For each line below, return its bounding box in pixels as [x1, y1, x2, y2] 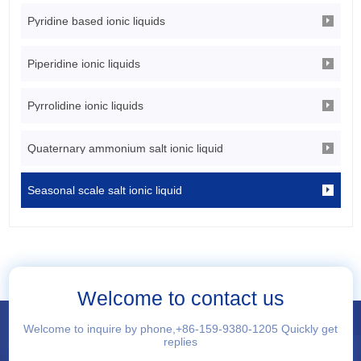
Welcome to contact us [77, 287, 284, 309]
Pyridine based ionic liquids [27, 15, 166, 28]
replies [164, 335, 197, 349]
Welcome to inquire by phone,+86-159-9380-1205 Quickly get [23, 322, 338, 336]
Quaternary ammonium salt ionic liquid [27, 141, 224, 155]
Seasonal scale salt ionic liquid [27, 184, 183, 197]
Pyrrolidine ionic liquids [27, 99, 144, 113]
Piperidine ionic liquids [27, 56, 141, 70]
